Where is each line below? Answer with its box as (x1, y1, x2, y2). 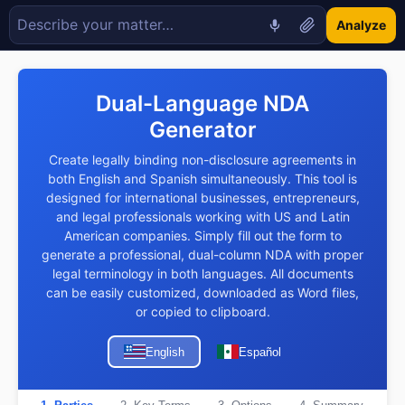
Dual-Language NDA (96, 90, 309, 117)
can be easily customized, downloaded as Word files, (46, 285, 359, 300)
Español (239, 344, 281, 359)
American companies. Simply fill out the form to (63, 228, 342, 243)
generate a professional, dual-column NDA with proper (42, 247, 363, 262)
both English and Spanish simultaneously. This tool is (48, 171, 357, 186)
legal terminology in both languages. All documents (52, 266, 353, 281)
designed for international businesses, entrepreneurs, (45, 190, 360, 205)
